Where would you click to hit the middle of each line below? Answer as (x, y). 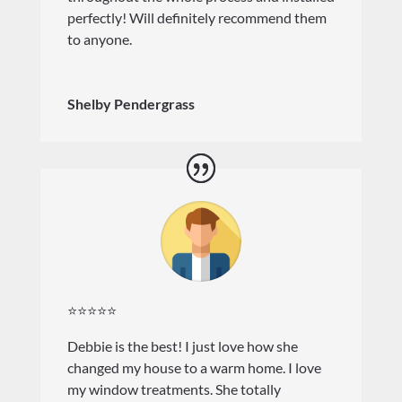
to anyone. (99, 39)
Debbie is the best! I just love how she (182, 345)
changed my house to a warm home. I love (194, 367)
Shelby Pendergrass (131, 104)
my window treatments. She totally (174, 389)
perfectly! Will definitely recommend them (197, 17)
